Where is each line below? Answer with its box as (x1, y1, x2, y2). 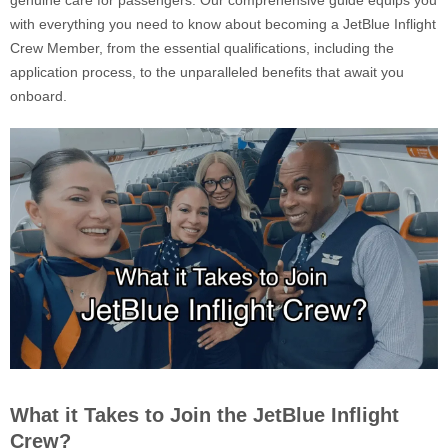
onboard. (10, 88, 67, 105)
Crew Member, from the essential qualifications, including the (10, 40, 394, 57)
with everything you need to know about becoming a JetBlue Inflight (10, 16, 436, 33)
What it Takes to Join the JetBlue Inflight (10, 404, 399, 427)
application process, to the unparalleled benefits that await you (10, 64, 404, 81)
